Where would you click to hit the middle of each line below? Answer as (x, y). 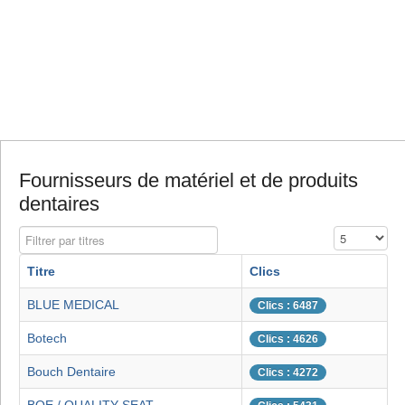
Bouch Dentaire (71, 372)
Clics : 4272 (288, 373)
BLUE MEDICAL (73, 305)
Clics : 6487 (288, 306)
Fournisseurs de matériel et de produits (188, 181)
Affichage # (363, 235)
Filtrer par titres (61, 235)
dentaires (59, 204)
